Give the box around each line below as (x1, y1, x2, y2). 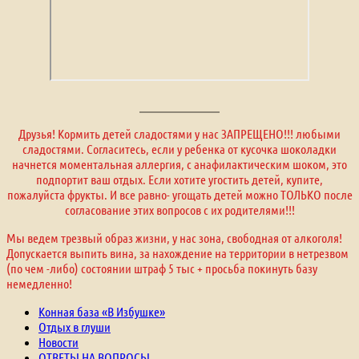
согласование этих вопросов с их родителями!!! (64, 201, 295, 217)
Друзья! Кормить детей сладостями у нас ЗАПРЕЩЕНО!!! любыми (18, 125, 341, 141)
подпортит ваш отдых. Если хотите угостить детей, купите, (36, 171, 323, 187)
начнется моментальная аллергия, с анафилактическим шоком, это (12, 155, 347, 171)
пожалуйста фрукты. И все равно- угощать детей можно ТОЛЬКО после (6, 186, 353, 202)
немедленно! (6, 275, 72, 291)
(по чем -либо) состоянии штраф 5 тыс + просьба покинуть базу (6, 260, 317, 276)
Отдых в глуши (38, 318, 111, 334)
